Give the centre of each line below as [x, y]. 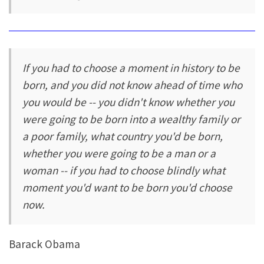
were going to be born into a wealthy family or [132, 119]
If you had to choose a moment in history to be [131, 67]
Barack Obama [44, 244]
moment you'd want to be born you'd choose [128, 187]
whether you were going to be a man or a [119, 153]
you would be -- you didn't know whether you [129, 102]
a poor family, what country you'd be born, [123, 136]
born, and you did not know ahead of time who [133, 85]
